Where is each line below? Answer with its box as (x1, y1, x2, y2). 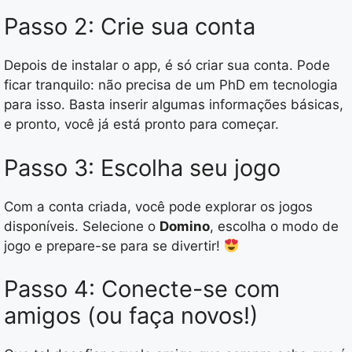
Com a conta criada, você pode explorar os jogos (4, 198, 313, 214)
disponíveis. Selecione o (4, 218, 159, 234)
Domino (159, 218, 210, 234)
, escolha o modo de (210, 218, 339, 234)
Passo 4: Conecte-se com (4, 275, 280, 303)
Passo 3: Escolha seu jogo (4, 153, 280, 181)
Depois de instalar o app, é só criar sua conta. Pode (4, 57, 330, 74)
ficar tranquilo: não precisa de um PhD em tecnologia (4, 77, 338, 93)
